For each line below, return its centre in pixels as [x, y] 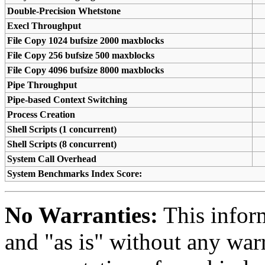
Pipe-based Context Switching [67, 100]
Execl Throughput [44, 26]
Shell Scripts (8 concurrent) [62, 144]
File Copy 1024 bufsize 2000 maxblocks [86, 41]
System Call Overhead [52, 159]
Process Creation [41, 115]
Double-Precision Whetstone [64, 11]
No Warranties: [81, 215]
